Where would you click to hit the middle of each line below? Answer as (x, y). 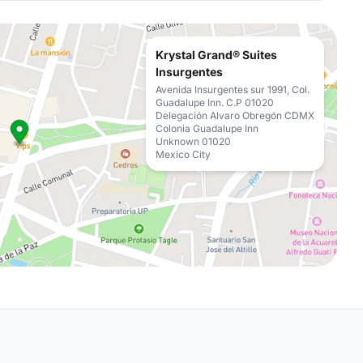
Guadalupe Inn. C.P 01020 (215, 102)
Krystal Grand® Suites (216, 55)
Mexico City (183, 154)
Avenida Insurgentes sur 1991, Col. (233, 90)
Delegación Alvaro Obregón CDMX (235, 115)
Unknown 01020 (193, 141)
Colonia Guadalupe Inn (207, 128)
